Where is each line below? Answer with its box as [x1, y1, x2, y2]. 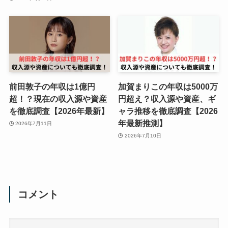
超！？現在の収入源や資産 [9, 94, 107, 104]
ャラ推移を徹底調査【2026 [118, 106, 218, 116]
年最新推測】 [118, 119, 167, 128]
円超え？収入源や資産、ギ [118, 94, 216, 104]
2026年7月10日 [124, 132, 161, 138]
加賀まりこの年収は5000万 [118, 82, 218, 92]
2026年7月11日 [15, 120, 52, 126]
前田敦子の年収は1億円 [9, 82, 95, 92]
